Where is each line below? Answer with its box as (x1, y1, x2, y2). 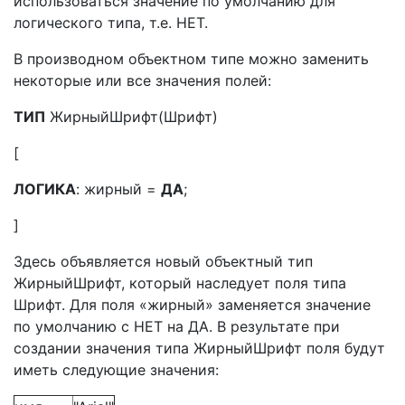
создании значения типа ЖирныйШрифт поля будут (14, 339, 385, 357)
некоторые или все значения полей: (14, 71, 271, 89)
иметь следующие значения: (14, 361, 219, 379)
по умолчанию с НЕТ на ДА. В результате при (14, 317, 340, 335)
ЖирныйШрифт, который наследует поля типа (14, 274, 346, 292)
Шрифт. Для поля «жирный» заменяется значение (14, 296, 371, 314)
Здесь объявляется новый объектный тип (14, 252, 313, 270)
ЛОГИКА (14, 180, 76, 198)
